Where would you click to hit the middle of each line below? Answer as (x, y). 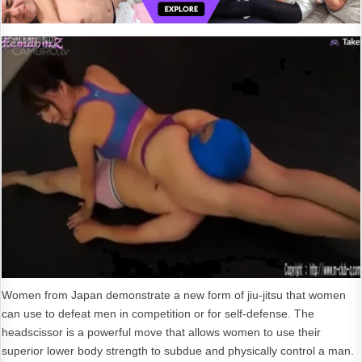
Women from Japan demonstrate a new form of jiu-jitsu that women (174, 295)
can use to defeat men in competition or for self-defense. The (158, 313)
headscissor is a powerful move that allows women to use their (161, 332)
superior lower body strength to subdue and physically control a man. (178, 350)
